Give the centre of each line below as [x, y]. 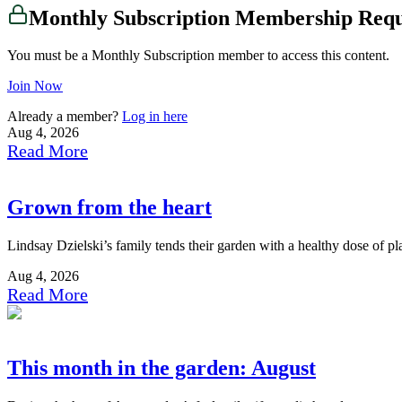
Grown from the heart [109, 208]
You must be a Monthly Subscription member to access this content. [198, 56]
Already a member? [65, 117]
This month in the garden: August [162, 368]
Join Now [35, 86]
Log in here [155, 117]
